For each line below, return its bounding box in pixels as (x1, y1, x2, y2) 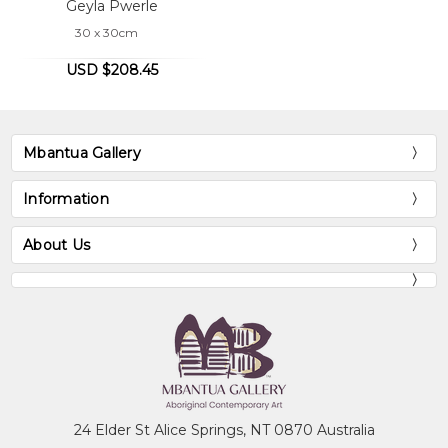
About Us (23, 235, 91, 254)
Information (23, 189, 109, 208)
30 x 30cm (75, 25, 138, 41)
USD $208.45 (66, 61, 158, 80)
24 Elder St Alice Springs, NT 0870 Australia (73, 420, 375, 439)
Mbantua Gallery (23, 143, 141, 162)
